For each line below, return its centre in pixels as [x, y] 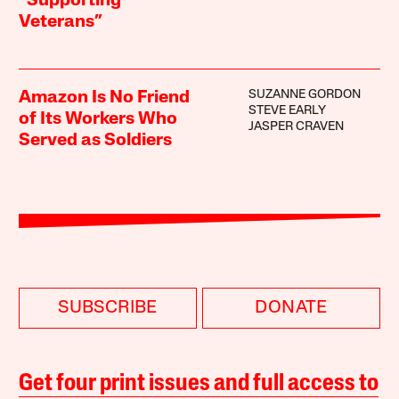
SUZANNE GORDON [304, 94]
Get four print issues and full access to [199, 384]
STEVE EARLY [287, 110]
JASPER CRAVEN [296, 126]
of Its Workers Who [98, 119]
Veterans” [61, 22]
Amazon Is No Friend [105, 98]
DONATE [291, 308]
